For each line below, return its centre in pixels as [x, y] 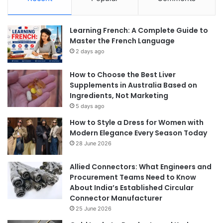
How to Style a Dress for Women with [137, 123]
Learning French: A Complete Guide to [139, 31]
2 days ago [90, 52]
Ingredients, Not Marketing [119, 96]
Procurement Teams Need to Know [133, 177]
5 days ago [90, 106]
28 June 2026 [94, 144]
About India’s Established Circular [132, 188]
